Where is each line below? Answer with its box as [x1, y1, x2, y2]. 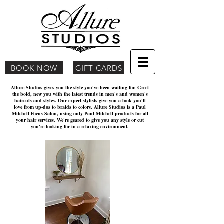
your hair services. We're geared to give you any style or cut [16, 116, 144, 123]
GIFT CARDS [75, 63, 122, 73]
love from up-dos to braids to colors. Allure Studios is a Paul [14, 103, 146, 110]
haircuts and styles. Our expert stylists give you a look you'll [14, 97, 146, 104]
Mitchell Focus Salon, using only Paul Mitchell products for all [11, 110, 148, 117]
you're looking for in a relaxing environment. [31, 123, 129, 130]
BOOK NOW [11, 63, 57, 73]
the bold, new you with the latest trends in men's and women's [12, 90, 148, 97]
